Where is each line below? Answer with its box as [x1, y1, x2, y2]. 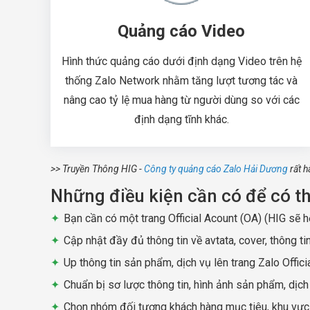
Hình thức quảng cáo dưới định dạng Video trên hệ [61, 54, 302, 68]
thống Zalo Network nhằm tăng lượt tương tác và [65, 73, 298, 87]
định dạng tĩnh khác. [134, 112, 229, 126]
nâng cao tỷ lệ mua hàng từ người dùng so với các [63, 93, 300, 107]
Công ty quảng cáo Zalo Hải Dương [144, 163, 288, 174]
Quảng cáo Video [118, 21, 245, 41]
